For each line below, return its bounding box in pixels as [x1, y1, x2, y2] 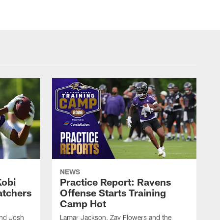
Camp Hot [60, 197, 106, 210]
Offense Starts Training [60, 187, 166, 199]
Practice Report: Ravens [60, 176, 171, 188]
